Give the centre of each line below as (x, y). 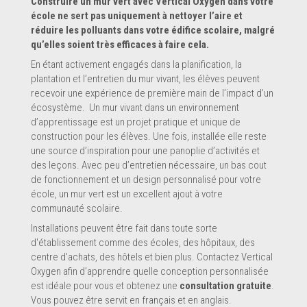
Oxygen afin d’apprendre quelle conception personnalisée (150, 271)
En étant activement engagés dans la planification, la (136, 64)
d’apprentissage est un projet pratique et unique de (136, 122)
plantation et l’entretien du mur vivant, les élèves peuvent (145, 78)
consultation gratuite (225, 285)
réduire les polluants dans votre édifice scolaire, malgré (153, 30)
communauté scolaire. (77, 208)
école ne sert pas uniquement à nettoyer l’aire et (137, 15)
